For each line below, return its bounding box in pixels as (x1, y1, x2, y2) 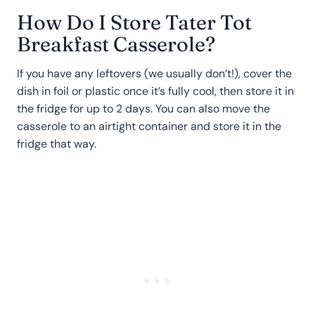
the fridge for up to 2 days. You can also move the (17, 101, 270, 117)
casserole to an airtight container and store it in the (17, 119, 281, 134)
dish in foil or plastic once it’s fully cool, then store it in (17, 84, 294, 99)
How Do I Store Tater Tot (17, 9, 252, 34)
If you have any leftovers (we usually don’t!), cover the (17, 66, 292, 82)
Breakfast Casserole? (17, 31, 215, 56)
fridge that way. (17, 136, 96, 152)
